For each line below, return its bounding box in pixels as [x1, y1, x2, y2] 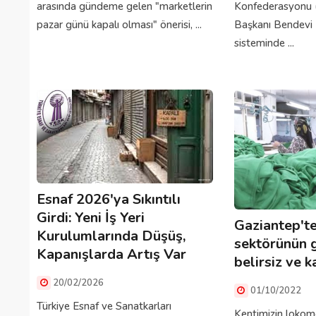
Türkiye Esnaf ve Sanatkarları [37, 299, 171, 314]
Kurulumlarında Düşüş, [37, 226, 186, 246]
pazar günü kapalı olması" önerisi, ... [37, 18, 202, 32]
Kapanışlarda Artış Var [37, 245, 186, 265]
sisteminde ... [233, 36, 294, 51]
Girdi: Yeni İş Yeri [37, 208, 145, 228]
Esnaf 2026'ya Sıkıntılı [37, 190, 181, 209]
